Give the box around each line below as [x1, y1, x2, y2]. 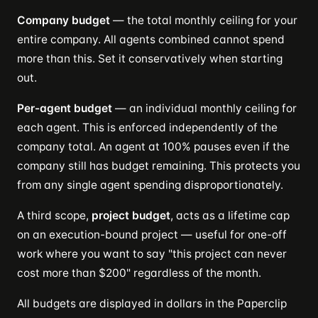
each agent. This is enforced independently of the [17, 120, 278, 134]
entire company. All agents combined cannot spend [17, 32, 285, 46]
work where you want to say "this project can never [17, 246, 287, 261]
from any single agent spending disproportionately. [17, 177, 283, 192]
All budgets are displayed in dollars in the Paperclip [17, 296, 287, 310]
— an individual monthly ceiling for [112, 101, 297, 115]
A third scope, [17, 208, 92, 222]
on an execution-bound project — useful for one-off [17, 227, 287, 241]
